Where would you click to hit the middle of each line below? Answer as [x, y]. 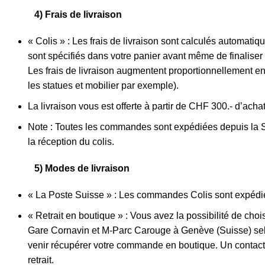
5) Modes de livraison [74, 168]
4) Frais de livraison [70, 14]
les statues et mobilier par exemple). [103, 85]
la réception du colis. [71, 142]
